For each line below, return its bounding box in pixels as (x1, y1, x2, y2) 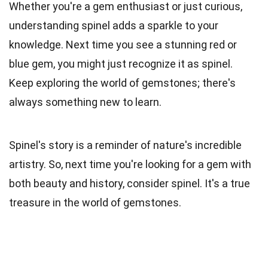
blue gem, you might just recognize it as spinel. (9, 57, 233, 70)
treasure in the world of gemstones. (9, 196, 181, 209)
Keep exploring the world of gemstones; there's (9, 76, 236, 89)
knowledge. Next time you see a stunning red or (9, 38, 237, 51)
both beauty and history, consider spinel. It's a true (9, 176, 250, 190)
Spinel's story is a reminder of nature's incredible (9, 138, 242, 151)
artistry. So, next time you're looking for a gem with (9, 157, 251, 170)
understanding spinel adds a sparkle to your (9, 19, 218, 32)
